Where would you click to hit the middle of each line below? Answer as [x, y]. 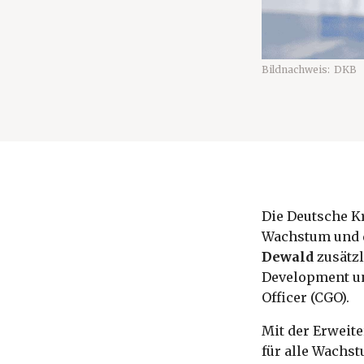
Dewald [288, 257]
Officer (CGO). [305, 297]
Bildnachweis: [296, 69]
